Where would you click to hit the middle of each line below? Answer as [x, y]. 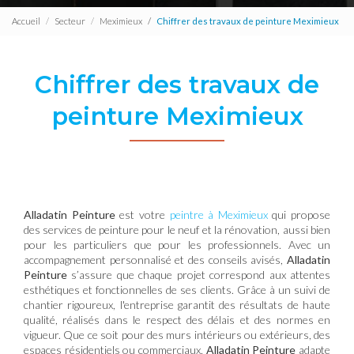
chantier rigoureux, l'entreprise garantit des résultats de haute [177, 304]
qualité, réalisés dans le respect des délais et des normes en [177, 319]
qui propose [299, 214]
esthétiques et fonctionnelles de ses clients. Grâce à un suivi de [177, 289]
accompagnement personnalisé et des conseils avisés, [155, 259]
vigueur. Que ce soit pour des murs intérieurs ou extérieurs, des [177, 334]
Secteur [70, 21]
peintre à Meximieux [218, 214]
